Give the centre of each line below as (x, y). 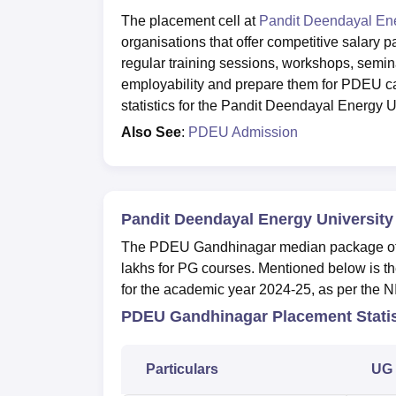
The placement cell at (190, 20)
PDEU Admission (243, 132)
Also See (151, 132)
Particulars (182, 369)
